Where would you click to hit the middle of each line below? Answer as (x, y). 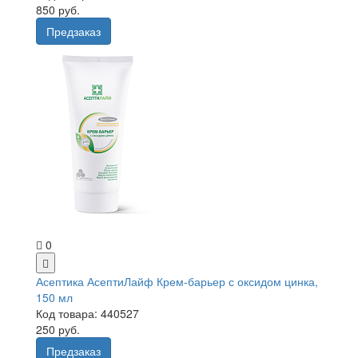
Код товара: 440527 (88, 313)
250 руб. (58, 329)
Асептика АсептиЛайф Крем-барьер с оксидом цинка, (177, 281)
